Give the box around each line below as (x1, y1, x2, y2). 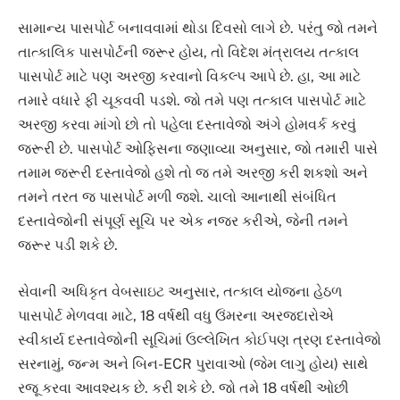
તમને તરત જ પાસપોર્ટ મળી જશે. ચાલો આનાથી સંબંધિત (18, 188, 337, 206)
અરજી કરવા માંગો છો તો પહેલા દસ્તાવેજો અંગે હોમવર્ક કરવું (18, 116, 356, 134)
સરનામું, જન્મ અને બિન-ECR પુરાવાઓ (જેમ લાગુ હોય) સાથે (18, 354, 368, 372)
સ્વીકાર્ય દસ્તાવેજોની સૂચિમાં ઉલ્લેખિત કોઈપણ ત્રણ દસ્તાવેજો (18, 330, 381, 348)
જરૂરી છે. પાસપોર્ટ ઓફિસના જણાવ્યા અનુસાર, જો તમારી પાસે (18, 140, 378, 158)
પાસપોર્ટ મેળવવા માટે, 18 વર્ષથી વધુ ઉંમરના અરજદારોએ (18, 306, 334, 324)
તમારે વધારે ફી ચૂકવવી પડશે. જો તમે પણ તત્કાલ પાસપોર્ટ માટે (18, 92, 366, 110)
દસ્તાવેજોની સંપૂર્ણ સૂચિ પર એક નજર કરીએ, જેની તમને (18, 212, 348, 230)
